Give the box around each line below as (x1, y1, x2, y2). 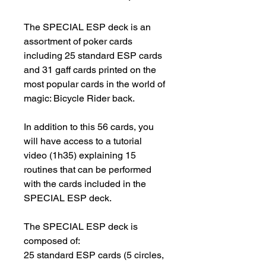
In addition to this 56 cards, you (24, 121, 154, 132)
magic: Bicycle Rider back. (24, 93, 135, 104)
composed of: (24, 235, 80, 246)
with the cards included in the (24, 178, 146, 189)
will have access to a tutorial (24, 135, 142, 147)
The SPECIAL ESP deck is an (24, 21, 151, 33)
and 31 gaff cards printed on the (24, 64, 156, 75)
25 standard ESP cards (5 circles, (24, 249, 164, 261)
